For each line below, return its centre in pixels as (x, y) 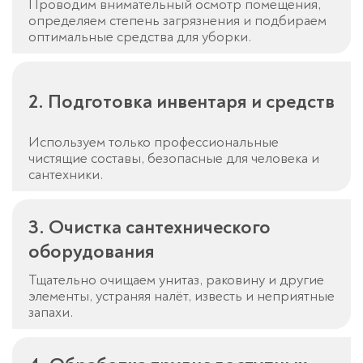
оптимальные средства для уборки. (140, 37)
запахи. (51, 313)
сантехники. (66, 175)
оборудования (92, 252)
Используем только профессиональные (154, 143)
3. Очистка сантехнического (149, 228)
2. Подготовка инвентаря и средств (181, 102)
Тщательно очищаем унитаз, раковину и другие (176, 280)
